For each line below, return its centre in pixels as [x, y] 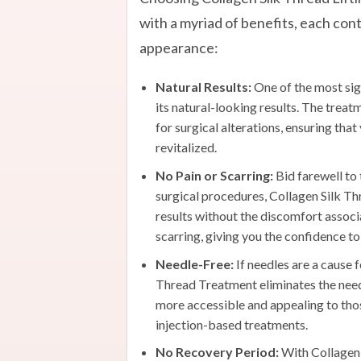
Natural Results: [203, 87]
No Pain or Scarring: [214, 175]
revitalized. [186, 147]
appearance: [178, 48]
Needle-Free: [195, 263]
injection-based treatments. [231, 324]
